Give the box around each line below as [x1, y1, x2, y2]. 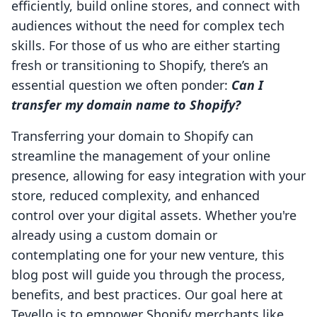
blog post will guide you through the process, [11, 266, 285, 284]
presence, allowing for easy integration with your [11, 167, 306, 185]
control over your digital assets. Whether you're [11, 207, 296, 224]
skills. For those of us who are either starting [11, 37, 280, 54]
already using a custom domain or [11, 226, 217, 244]
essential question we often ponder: [11, 76, 231, 94]
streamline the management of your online [11, 147, 270, 165]
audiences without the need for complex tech [11, 17, 284, 35]
